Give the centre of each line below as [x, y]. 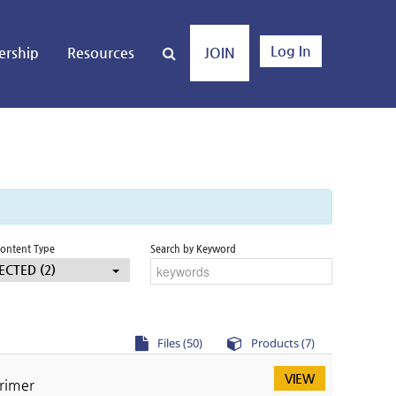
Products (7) [282, 343]
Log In [291, 51]
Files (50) [179, 343]
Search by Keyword [194, 248]
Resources [101, 53]
